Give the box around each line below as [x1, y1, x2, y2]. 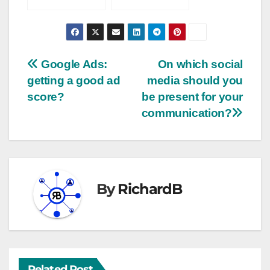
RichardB [118, 180, 182, 198]
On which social [157, 57, 243, 71]
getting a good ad [27, 74, 121, 87]
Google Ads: [38, 57, 108, 71]
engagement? [32, 1, 89, 12]
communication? [141, 106, 232, 119]
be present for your [142, 90, 243, 103]
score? [27, 90, 64, 103]
